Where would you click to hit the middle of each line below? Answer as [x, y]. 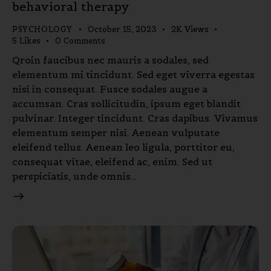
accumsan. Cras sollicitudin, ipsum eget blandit [126, 103]
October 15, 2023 [122, 30]
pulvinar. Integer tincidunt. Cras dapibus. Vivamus [135, 118]
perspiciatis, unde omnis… [74, 176]
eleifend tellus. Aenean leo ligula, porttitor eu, [123, 147]
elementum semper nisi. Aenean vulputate [116, 132]
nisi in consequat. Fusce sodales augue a [110, 89]
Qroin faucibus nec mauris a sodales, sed [110, 60]
